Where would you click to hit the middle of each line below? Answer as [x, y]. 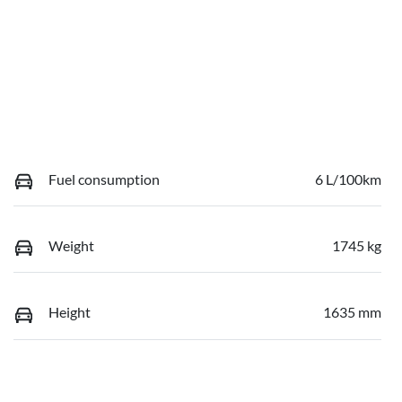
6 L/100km [348, 179]
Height [70, 312]
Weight [71, 246]
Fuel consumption [104, 179]
